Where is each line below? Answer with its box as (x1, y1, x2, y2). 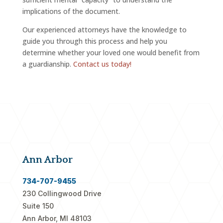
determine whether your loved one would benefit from (22, 48, 200, 58)
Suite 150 (22, 202, 54, 211)
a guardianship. (22, 59, 73, 69)
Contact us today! (73, 59, 131, 69)
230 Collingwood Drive (22, 189, 102, 198)
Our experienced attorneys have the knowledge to (22, 25, 187, 35)
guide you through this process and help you (22, 36, 167, 46)
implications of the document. (22, 6, 120, 16)
